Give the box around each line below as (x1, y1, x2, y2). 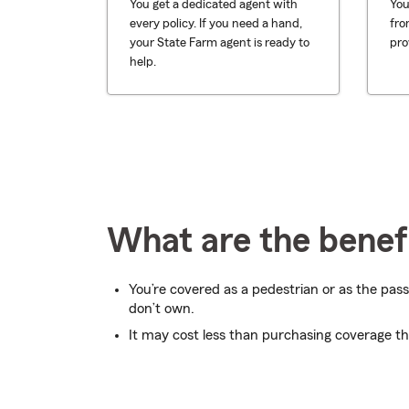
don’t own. (129, 301, 194, 316)
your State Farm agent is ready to (130, 37, 309, 49)
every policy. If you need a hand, (130, 17, 302, 30)
